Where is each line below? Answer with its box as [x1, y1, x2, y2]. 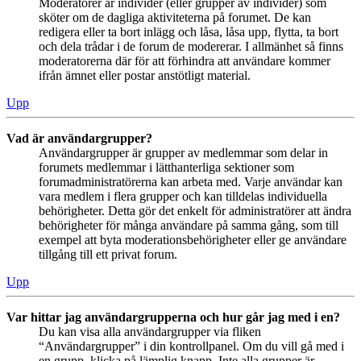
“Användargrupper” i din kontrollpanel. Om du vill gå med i [39, 339, 344, 354]
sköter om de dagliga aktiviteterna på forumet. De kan [39, 10, 311, 25]
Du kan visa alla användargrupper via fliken [39, 325, 261, 339]
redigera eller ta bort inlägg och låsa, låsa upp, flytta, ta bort [39, 25, 338, 39]
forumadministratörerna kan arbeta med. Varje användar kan [39, 175, 342, 189]
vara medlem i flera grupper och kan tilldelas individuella [39, 189, 327, 204]
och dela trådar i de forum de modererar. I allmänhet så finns [39, 39, 343, 54]
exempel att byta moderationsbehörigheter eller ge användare [39, 233, 346, 247]
